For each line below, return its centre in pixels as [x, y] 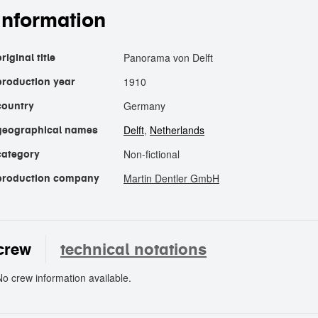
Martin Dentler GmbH [171, 178]
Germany [144, 106]
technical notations [133, 249]
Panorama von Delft [168, 57]
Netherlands [177, 130]
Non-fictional [152, 154]
